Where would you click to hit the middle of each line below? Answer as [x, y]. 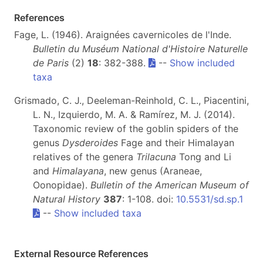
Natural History [67, 199]
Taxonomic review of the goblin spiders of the [136, 129]
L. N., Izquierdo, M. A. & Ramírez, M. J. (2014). [134, 115]
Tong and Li [204, 157]
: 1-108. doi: [149, 199]
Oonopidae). [62, 185]
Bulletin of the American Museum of [170, 185]
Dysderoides [90, 143]
